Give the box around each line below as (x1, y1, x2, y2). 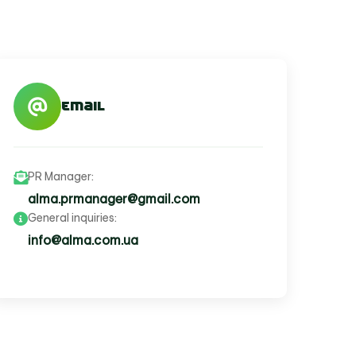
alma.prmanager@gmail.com (28, 192, 200, 206)
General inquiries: (28, 211, 117, 224)
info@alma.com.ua (28, 233, 138, 247)
